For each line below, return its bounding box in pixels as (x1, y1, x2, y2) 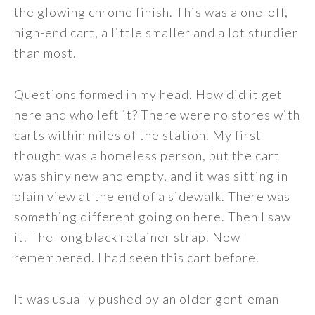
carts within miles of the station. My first (14, 127, 262, 143)
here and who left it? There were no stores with (14, 107, 300, 122)
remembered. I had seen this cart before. (14, 250, 259, 265)
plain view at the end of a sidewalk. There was (14, 188, 290, 204)
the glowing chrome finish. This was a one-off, (14, 4, 288, 20)
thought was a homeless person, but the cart (14, 148, 280, 163)
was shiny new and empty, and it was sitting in (14, 168, 288, 184)
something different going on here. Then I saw (14, 209, 291, 224)
